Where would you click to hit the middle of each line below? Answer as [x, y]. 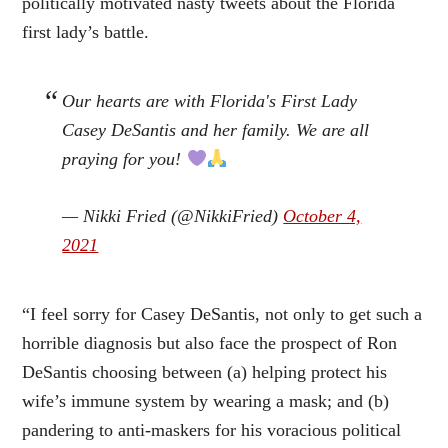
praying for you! [124, 158]
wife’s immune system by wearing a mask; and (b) [206, 400]
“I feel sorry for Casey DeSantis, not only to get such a [222, 313]
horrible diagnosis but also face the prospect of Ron [210, 342]
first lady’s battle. [86, 31]
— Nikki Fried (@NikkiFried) [173, 215]
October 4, [322, 215]
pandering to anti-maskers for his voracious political [212, 429]
